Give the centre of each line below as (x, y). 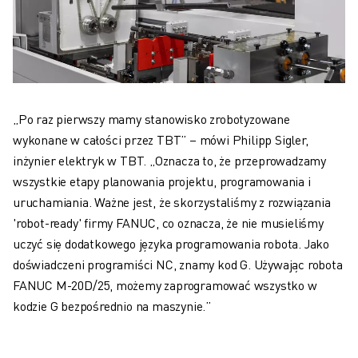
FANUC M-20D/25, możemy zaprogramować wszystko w (165, 284)
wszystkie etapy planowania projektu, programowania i (162, 181)
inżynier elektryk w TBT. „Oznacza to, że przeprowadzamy (169, 160)
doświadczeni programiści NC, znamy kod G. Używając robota (178, 264)
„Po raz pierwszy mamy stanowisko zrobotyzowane (151, 118)
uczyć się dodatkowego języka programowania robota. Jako (171, 243)
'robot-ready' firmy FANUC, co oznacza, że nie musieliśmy (168, 222)
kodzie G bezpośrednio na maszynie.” (112, 305)
